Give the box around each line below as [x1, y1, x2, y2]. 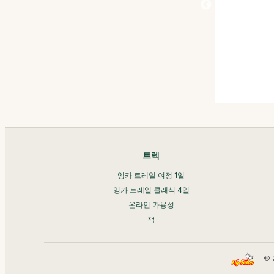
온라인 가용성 [128, 200, 174, 209]
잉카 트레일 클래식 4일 [113, 185, 190, 194]
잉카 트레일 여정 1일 [117, 171, 185, 180]
